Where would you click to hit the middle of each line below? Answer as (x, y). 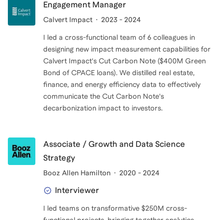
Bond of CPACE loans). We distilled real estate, (119, 73)
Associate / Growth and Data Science (114, 144)
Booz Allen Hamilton (77, 173)
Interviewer (77, 191)
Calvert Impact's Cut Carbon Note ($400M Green (124, 61)
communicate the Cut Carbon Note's (104, 96)
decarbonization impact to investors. (103, 108)
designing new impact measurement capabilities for (127, 49)
